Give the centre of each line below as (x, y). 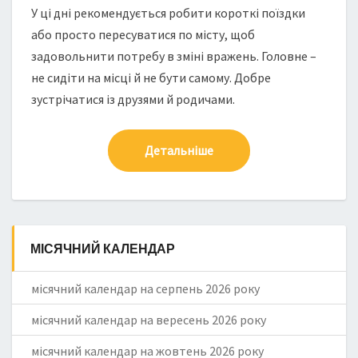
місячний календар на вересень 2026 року (149, 320)
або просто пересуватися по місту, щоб (143, 34)
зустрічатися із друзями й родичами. (133, 99)
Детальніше (179, 150)
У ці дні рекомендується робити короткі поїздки (168, 13)
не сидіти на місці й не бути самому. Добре (151, 78)
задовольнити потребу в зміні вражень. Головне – (174, 56)
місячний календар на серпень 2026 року (145, 289)
